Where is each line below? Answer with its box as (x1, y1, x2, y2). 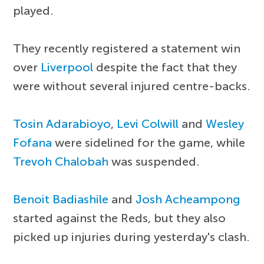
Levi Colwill (117, 117, 179, 131)
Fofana (13, 136, 52, 150)
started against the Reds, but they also (13, 211, 226, 226)
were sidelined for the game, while (52, 136, 246, 150)
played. (13, 4, 54, 18)
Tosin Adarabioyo (13, 117, 111, 131)
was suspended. (108, 154, 200, 169)
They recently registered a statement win (13, 41, 241, 56)
